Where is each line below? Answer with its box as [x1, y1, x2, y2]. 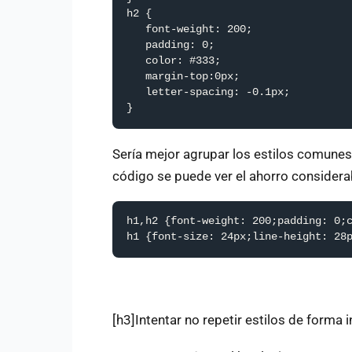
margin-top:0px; [126, 70, 240, 82]
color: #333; [126, 54, 221, 67]
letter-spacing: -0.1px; [126, 86, 290, 98]
